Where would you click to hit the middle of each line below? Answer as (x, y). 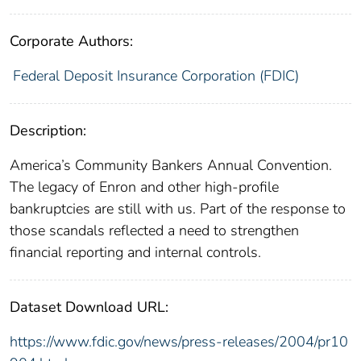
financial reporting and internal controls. (135, 252)
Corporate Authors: (71, 41)
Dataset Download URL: (89, 307)
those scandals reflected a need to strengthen (154, 230)
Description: (48, 130)
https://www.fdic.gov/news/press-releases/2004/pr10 (179, 341)
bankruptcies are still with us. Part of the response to (178, 208)
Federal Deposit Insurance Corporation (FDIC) (156, 75)
